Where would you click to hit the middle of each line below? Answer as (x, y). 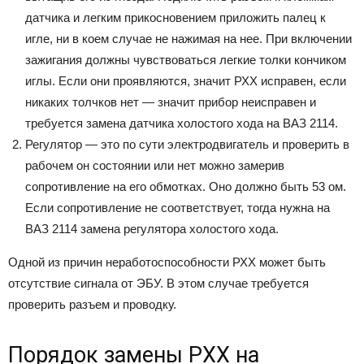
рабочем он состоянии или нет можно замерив (155, 166)
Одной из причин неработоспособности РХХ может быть (167, 262)
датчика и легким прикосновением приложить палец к (175, 18)
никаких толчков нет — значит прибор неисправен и (171, 102)
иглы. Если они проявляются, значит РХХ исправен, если (186, 81)
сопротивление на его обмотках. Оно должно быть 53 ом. (186, 187)
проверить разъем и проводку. (92, 305)
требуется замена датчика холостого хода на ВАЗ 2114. (182, 123)
